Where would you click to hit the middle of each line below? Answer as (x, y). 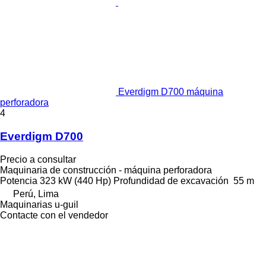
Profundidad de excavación (171, 180)
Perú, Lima (36, 194)
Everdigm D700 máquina (171, 92)
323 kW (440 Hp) (75, 180)
